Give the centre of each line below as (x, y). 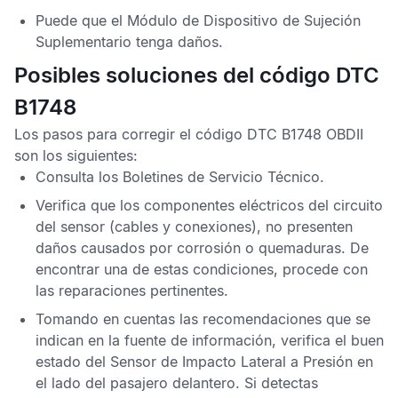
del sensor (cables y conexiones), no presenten (194, 227)
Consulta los (79, 177)
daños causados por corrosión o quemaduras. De (202, 248)
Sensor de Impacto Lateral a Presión (231, 362)
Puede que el (81, 20)
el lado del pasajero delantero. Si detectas (177, 383)
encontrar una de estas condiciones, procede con (202, 269)
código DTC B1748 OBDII (279, 134)
